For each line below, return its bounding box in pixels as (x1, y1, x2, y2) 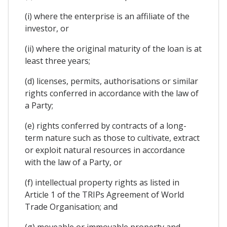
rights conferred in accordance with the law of (25, 87, 199, 99)
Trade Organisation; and (25, 201, 118, 212)
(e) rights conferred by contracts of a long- (25, 120, 186, 131)
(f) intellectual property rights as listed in (25, 176, 179, 188)
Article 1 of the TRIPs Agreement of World (25, 188, 184, 200)
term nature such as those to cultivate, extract (25, 132, 200, 143)
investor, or (25, 22, 69, 34)
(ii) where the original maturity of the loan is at (25, 43, 202, 54)
